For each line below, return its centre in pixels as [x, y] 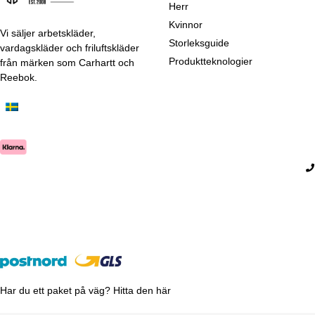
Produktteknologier [211, 61]
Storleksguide [199, 43]
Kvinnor [186, 24]
